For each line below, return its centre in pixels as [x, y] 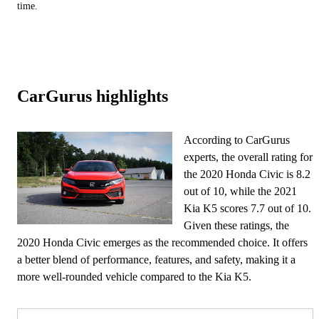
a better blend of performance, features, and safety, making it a [156, 259]
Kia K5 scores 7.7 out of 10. [248, 208]
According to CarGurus [237, 140]
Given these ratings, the [237, 225]
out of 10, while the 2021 [241, 191]
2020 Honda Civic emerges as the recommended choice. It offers [162, 242]
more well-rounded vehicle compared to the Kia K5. [134, 276]
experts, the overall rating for [249, 157]
